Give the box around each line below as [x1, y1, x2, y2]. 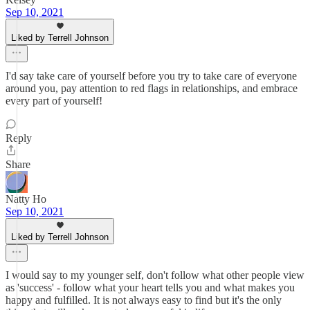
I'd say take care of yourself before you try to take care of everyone [6, 70, 297, 82]
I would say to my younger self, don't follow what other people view [6, 269, 304, 281]
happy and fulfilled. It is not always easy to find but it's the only [6, 294, 282, 306]
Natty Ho [6, 193, 46, 205]
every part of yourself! [6, 95, 102, 107]
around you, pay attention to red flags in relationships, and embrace [6, 82, 298, 94]
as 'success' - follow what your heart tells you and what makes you [6, 282, 295, 293]
